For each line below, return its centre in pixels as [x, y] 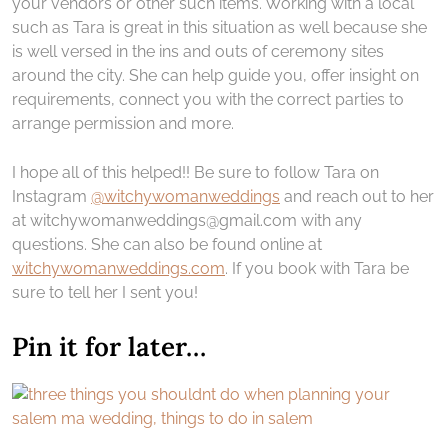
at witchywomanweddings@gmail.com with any [187, 220]
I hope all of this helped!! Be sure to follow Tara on [195, 172]
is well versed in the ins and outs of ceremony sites [198, 51]
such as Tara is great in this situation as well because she [219, 27]
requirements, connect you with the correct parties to [208, 99]
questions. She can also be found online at [167, 244]
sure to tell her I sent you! [105, 292]
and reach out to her [357, 196]
